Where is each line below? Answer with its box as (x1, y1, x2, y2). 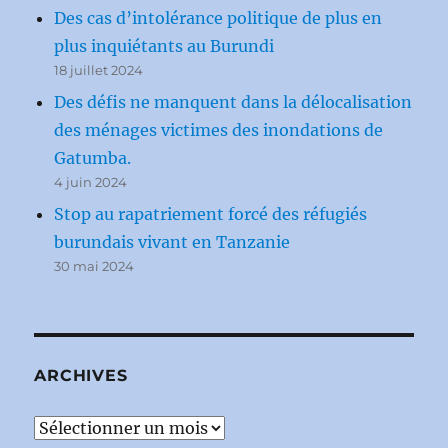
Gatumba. (54, 147, 132, 168)
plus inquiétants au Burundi (54, 35, 275, 56)
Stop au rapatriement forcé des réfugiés (54, 203, 368, 224)
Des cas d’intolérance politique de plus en (54, 7, 383, 28)
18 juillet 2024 (54, 61, 144, 78)
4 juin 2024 (54, 173, 128, 190)
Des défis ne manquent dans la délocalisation (54, 91, 413, 112)
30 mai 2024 (54, 257, 135, 274)
